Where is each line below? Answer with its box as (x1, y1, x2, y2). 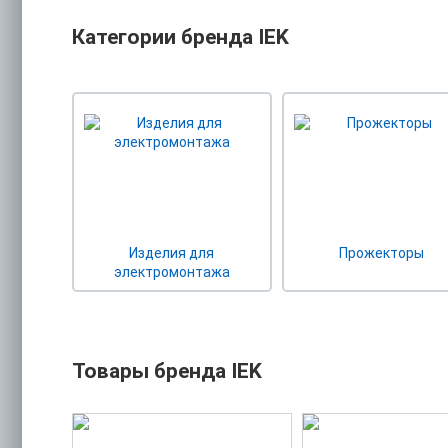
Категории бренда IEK (72, 24, 289, 49)
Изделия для (129, 244, 215, 261)
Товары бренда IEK (72, 358, 262, 383)
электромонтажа (113, 263, 230, 280)
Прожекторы (339, 244, 425, 261)
